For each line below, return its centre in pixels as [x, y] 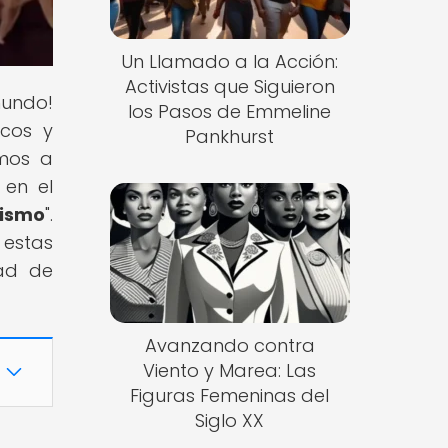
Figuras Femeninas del [230, 395]
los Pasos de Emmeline [230, 112]
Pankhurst [230, 137]
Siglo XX [230, 420]
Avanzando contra [229, 345]
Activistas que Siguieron [229, 87]
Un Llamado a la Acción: [230, 62]
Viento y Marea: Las [230, 370]
